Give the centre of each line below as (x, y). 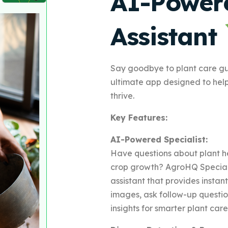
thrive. (122, 95)
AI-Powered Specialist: (159, 139)
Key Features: (139, 117)
